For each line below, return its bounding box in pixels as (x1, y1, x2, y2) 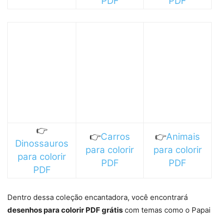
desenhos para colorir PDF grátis (7, 205, 123, 215)
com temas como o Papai (123, 205, 211, 215)
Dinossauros (15, 137, 68, 149)
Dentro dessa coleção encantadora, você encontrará (7, 192, 188, 202)
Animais (166, 131, 200, 142)
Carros (101, 131, 130, 142)
